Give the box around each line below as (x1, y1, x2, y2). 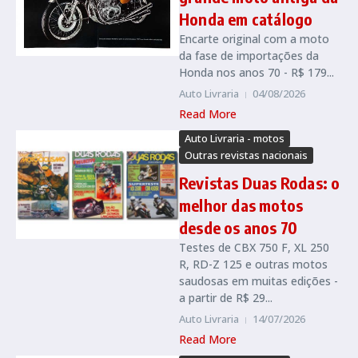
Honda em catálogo (179, 9, 313, 29)
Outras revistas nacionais (185, 148, 308, 162)
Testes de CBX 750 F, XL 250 (179, 240, 329, 255)
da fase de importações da (179, 48, 319, 63)
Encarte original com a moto (179, 31, 329, 46)
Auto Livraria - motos (185, 131, 284, 145)
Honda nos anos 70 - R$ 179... (179, 65, 334, 80)
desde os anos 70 (179, 217, 298, 237)
